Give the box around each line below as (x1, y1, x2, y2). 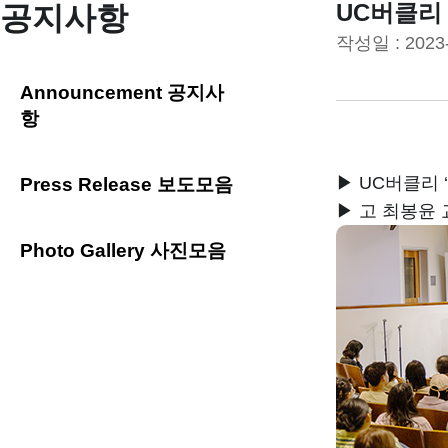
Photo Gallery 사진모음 (20, 240, 226, 261)
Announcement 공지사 (20, 82, 224, 103)
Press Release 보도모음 (20, 174, 233, 195)
